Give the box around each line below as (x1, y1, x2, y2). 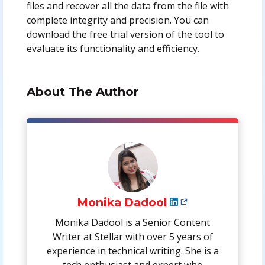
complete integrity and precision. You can (26, 13, 209, 27)
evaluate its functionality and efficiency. (26, 41, 199, 55)
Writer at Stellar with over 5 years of (52, 230, 213, 244)
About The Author (26, 84, 138, 99)
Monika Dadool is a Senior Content (55, 216, 210, 230)
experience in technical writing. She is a (46, 244, 219, 258)
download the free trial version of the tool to (26, 27, 224, 41)
